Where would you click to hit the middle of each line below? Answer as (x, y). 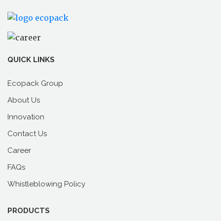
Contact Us (27, 133)
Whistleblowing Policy (46, 184)
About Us (24, 100)
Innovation (26, 117)
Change (92, 58)
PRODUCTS (29, 210)
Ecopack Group (35, 83)
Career (19, 150)
